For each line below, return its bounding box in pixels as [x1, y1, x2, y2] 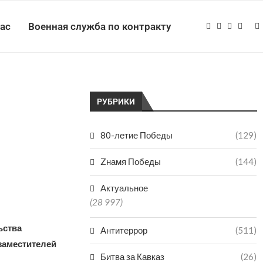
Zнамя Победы [100, 156, 161, 167]
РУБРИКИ [97, 97, 136, 106]
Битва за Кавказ [100, 251, 165, 262]
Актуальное [100, 183, 149, 193]
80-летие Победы [100, 130, 173, 140]
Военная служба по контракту [28, 21, 171, 32]
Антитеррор [100, 225, 148, 235]
